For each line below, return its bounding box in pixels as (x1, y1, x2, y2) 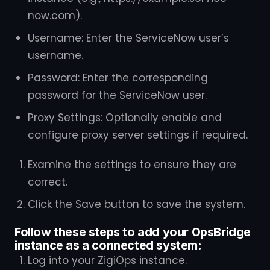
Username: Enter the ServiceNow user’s (28, 31, 229, 45)
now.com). (28, 8, 82, 23)
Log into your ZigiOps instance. (28, 253, 187, 268)
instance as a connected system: (14, 238, 202, 253)
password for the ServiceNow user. (28, 88, 207, 102)
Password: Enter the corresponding (28, 71, 208, 85)
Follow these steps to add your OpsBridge (14, 225, 251, 239)
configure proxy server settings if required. (28, 128, 248, 142)
